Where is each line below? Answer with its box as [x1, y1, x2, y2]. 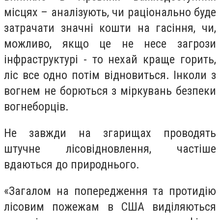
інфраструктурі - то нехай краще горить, [4, 53, 216, 67]
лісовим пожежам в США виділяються [4, 199, 216, 214]
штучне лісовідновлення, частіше [4, 141, 216, 156]
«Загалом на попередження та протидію [4, 184, 216, 198]
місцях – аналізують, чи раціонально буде [4, 5, 216, 20]
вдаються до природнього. [4, 157, 139, 171]
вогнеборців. [4, 100, 69, 114]
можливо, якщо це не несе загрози [4, 37, 216, 51]
